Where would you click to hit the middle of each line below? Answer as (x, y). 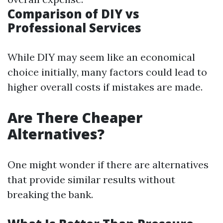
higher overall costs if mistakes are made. (105, 87)
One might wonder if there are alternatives (108, 165)
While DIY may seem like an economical (101, 57)
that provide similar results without (91, 179)
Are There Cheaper (75, 117)
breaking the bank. (50, 194)
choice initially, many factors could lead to (107, 72)
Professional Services (74, 28)
